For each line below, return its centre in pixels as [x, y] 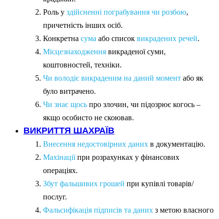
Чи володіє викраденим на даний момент [112, 78]
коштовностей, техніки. [82, 65]
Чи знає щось [65, 104]
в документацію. [177, 144]
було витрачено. [69, 91]
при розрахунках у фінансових [127, 157]
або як [192, 78]
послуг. [55, 197]
